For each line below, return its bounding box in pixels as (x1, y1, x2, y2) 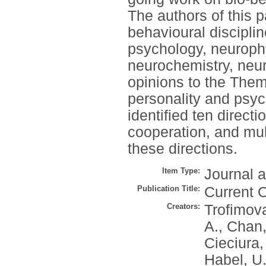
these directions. (128, 141, 237, 157)
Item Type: (162, 166, 200, 176)
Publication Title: (137, 184, 200, 194)
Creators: (167, 202, 200, 211)
